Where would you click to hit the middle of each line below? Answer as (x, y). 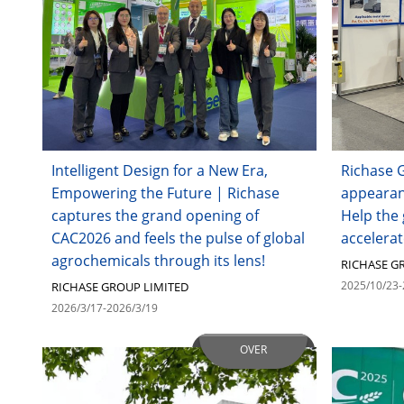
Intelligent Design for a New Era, (159, 170)
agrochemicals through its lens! (158, 260)
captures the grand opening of (155, 215)
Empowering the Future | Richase (165, 193)
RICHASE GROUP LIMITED (119, 286)
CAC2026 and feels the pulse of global (178, 238)
